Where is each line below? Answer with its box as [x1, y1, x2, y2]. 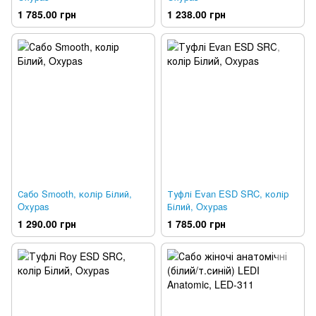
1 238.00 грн [167, 7, 226, 22]
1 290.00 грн [18, 217, 76, 231]
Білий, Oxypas [167, 200, 228, 214]
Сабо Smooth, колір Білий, [18, 187, 132, 201]
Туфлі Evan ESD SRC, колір [167, 187, 289, 201]
